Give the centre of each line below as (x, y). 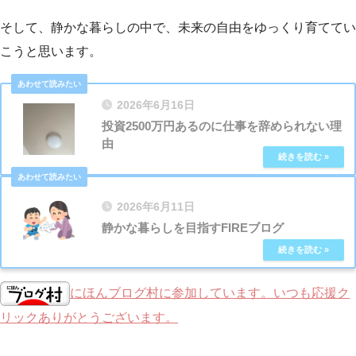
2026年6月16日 (156, 105)
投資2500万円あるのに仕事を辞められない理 (222, 126)
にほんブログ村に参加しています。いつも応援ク (210, 292)
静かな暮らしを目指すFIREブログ (193, 227)
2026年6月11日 (156, 207)
